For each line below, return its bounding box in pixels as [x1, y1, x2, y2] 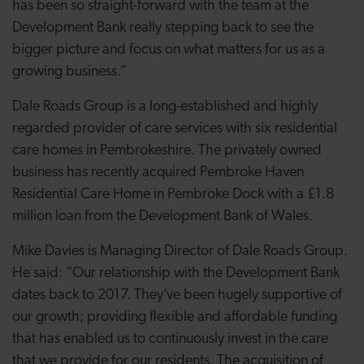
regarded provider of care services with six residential [12, 121, 337, 136]
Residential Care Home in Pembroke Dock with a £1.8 [12, 187, 334, 202]
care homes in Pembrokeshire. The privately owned [12, 143, 322, 158]
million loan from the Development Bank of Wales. [12, 209, 316, 224]
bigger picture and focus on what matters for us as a [12, 42, 325, 58]
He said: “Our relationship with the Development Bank [12, 266, 340, 281]
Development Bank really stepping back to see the [12, 20, 314, 36]
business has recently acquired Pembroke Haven [12, 165, 304, 180]
